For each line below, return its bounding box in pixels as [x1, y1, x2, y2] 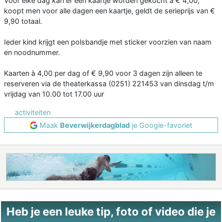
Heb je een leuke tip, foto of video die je [6, 205, 216, 219]
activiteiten [15, 108, 51, 117]
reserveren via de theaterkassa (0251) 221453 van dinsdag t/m [4, 79, 214, 88]
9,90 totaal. [4, 17, 42, 26]
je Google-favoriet [130, 121, 192, 130]
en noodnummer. [4, 48, 60, 57]
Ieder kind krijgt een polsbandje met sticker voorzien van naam [4, 38, 212, 47]
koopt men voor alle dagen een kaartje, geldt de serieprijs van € [4, 6, 215, 15]
